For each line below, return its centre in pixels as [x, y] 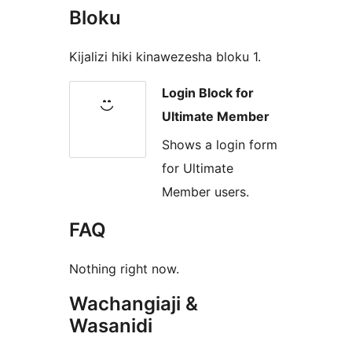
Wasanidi [111, 326]
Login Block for [208, 92]
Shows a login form [220, 145]
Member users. [205, 192]
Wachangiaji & [134, 304]
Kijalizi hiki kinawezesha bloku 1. [165, 56]
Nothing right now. [124, 269]
